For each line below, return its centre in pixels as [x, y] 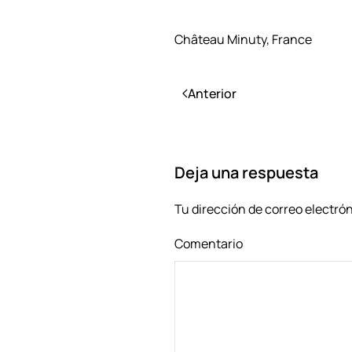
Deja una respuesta [246, 172]
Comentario [209, 244]
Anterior [212, 93]
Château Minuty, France [243, 39]
